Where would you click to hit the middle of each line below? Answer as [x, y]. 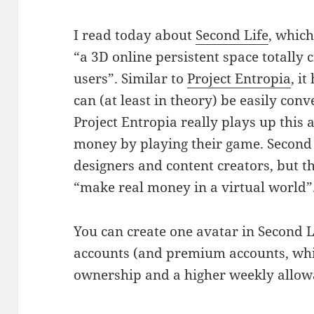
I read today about [135, 35]
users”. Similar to [131, 78]
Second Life [232, 35]
